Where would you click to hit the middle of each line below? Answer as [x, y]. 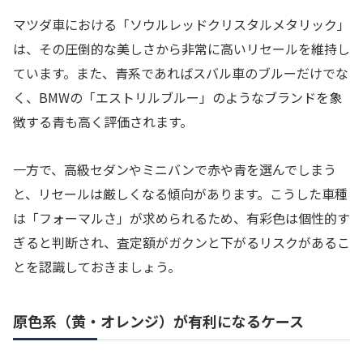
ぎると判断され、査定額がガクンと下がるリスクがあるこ [181, 242]
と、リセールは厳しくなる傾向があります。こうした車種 [180, 193]
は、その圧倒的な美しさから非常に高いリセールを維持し [181, 49]
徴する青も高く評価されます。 [103, 122]
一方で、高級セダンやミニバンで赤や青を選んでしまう [175, 169]
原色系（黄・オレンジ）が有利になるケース [158, 320]
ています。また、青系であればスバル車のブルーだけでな [181, 73]
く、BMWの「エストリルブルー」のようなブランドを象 [177, 98]
